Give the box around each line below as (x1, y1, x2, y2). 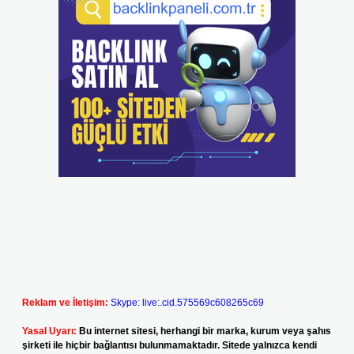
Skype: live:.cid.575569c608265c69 (111, 297, 264, 308)
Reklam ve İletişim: (22, 297, 108, 308)
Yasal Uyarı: (22, 326, 77, 337)
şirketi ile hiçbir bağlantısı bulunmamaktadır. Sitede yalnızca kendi (22, 340, 317, 351)
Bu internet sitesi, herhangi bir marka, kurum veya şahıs (79, 326, 331, 337)
